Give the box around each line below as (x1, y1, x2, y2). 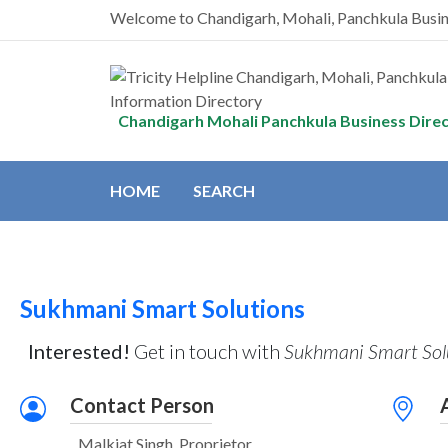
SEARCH (192, 181, 255, 200)
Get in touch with (129, 339, 284, 363)
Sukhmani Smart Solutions (19, 294, 305, 323)
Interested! (27, 339, 130, 363)
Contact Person (69, 393, 214, 417)
